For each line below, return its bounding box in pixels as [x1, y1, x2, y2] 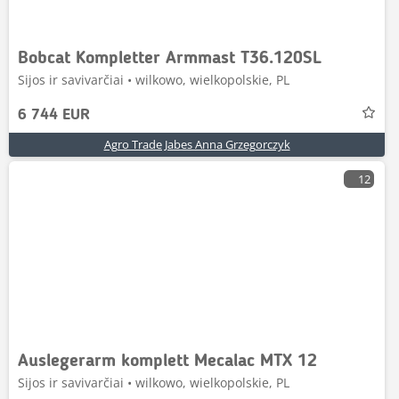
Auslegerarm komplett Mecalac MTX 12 [18, 353, 317, 371]
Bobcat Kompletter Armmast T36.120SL [18, 50, 322, 69]
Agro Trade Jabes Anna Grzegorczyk [103, 136, 290, 153]
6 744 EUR [18, 107, 90, 124]
